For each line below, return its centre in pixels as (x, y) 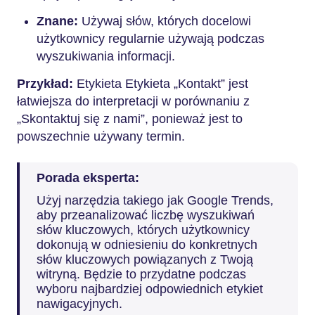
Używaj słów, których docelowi (165, 21)
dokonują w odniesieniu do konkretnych (147, 244)
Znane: (57, 21)
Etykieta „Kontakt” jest (187, 83)
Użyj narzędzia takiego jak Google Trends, (155, 200)
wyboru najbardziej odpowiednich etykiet (150, 289)
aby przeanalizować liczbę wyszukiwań (146, 215)
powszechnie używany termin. (101, 136)
